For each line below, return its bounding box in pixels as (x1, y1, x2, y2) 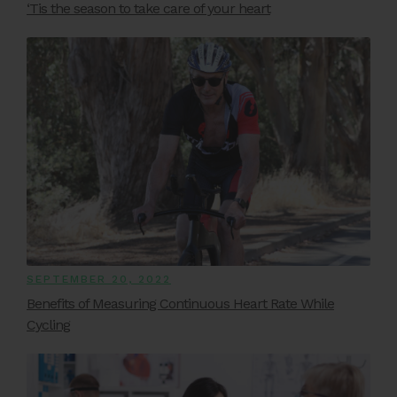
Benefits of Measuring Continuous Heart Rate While (27, 294, 334, 312)
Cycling (27, 315, 70, 333)
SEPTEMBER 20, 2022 (27, 272, 171, 285)
